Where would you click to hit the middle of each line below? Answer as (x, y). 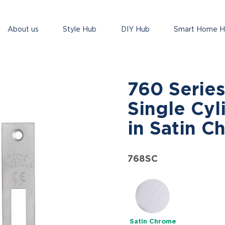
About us (23, 29)
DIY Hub (135, 29)
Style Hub (80, 29)
